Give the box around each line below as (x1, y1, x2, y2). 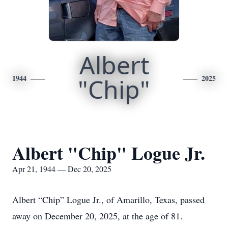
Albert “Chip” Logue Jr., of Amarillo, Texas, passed (12, 193, 205, 206)
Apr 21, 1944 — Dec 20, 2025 (12, 163, 111, 174)
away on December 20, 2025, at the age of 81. (12, 210, 183, 222)
